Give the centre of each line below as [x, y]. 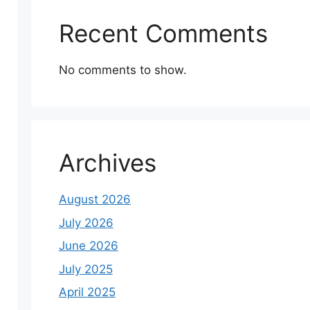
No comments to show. [122, 70]
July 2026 [86, 222]
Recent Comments [163, 33]
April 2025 [87, 292]
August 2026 [94, 199]
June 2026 [88, 246]
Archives [107, 163]
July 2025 [85, 269]
